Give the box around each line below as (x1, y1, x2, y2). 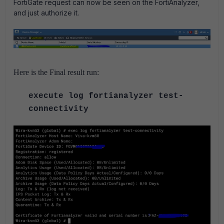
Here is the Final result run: (13, 68, 99, 77)
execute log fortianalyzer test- (28, 91, 183, 101)
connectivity (28, 104, 88, 114)
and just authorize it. (13, 8, 79, 17)
